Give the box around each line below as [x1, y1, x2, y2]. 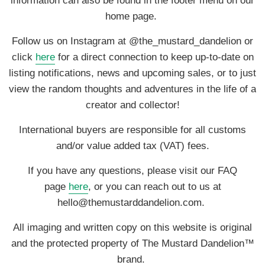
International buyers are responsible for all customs [19, 124, 246, 135]
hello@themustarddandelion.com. [57, 196, 208, 208]
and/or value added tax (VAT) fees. [56, 140, 209, 151]
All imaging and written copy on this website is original [13, 221, 252, 233]
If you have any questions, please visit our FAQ [28, 164, 237, 176]
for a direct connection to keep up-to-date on [54, 51, 254, 63]
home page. [105, 10, 160, 22]
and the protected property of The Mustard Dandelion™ [11, 237, 254, 249]
